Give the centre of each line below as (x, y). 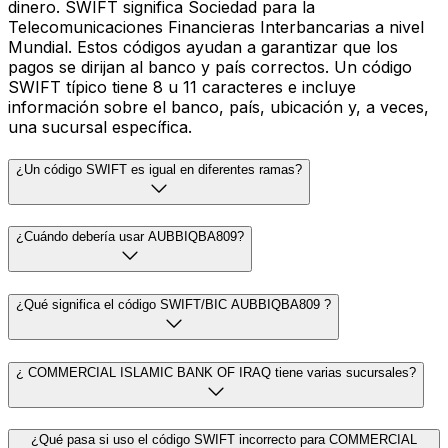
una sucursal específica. (100, 126)
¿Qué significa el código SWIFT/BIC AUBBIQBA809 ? (173, 304)
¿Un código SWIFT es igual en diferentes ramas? (159, 169)
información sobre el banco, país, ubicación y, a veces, (218, 106)
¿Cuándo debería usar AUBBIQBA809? (130, 237)
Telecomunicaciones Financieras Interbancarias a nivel (216, 26)
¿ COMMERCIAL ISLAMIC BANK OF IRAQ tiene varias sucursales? (216, 372)
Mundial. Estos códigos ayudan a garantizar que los (203, 46)
